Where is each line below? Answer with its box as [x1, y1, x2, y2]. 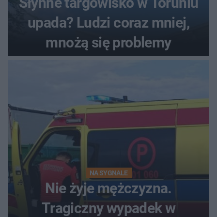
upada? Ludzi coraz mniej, [28, 14, 189, 31]
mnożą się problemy [46, 33, 171, 51]
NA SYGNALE [89, 169, 128, 177]
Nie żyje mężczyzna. [45, 179, 172, 197]
